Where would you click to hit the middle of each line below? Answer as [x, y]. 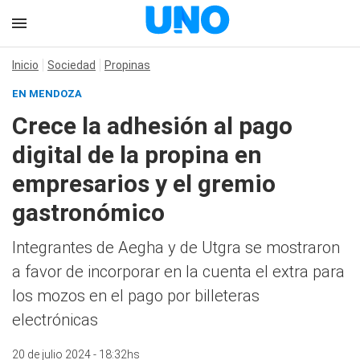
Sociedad [72, 65]
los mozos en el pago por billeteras [136, 296]
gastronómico [88, 213]
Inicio [25, 65]
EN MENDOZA [47, 94]
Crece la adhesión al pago [152, 126]
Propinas [127, 65]
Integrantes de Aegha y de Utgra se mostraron [176, 247]
